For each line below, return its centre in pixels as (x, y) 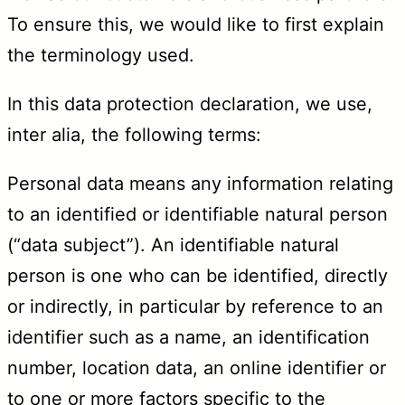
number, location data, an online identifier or (197, 367)
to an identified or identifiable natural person (198, 214)
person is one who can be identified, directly (198, 275)
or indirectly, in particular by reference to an (195, 306)
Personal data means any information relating (200, 183)
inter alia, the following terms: (134, 134)
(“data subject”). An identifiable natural (173, 245)
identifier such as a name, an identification (188, 337)
